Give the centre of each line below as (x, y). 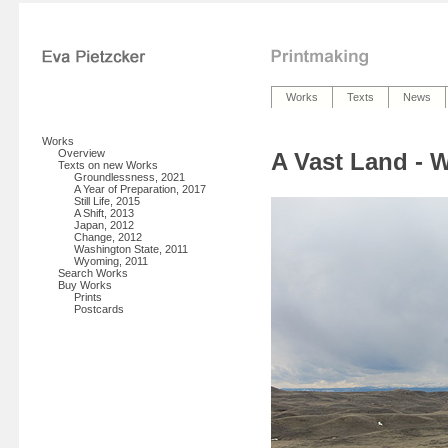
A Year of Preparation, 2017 (140, 189)
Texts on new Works (108, 165)
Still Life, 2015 (107, 201)
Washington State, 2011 (131, 249)
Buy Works (85, 285)
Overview (81, 153)
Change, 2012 (108, 237)
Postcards (99, 309)
